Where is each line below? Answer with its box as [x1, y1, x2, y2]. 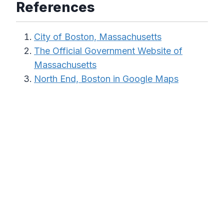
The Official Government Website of [34, 45, 182, 56]
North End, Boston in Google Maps [34, 73, 178, 84]
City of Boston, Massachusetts [34, 31, 161, 42]
